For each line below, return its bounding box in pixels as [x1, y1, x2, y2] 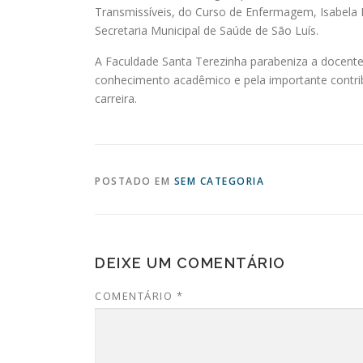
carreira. [95, 91, 137, 106]
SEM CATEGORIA [173, 174, 264, 188]
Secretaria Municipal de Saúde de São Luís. [95, 23, 318, 38]
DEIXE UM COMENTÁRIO [95, 254, 286, 271]
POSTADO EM [95, 174, 174, 188]
